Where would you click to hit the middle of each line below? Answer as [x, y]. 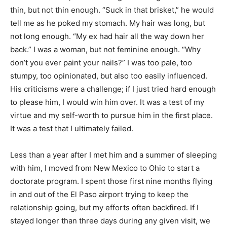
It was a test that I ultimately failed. [72, 128]
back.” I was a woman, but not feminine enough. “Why [105, 49]
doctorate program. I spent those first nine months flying [111, 181]
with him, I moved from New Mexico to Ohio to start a [105, 168]
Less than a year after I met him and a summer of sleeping [113, 155]
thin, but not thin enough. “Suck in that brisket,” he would [112, 10]
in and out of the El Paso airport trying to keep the [99, 194]
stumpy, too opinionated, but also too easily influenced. [109, 75]
